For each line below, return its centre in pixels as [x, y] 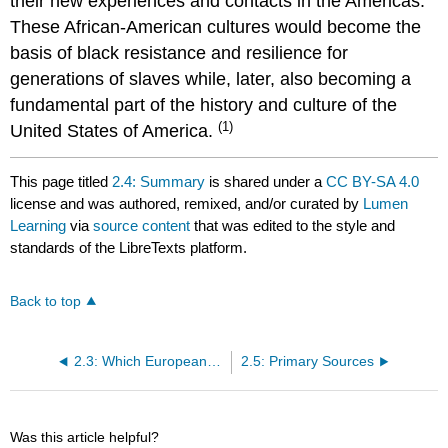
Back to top [46, 302]
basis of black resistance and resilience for [179, 53]
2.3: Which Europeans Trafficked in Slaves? [213, 362]
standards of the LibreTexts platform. [129, 247]
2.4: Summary [159, 181]
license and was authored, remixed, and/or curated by [187, 203]
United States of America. [114, 131]
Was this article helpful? [85, 437]
